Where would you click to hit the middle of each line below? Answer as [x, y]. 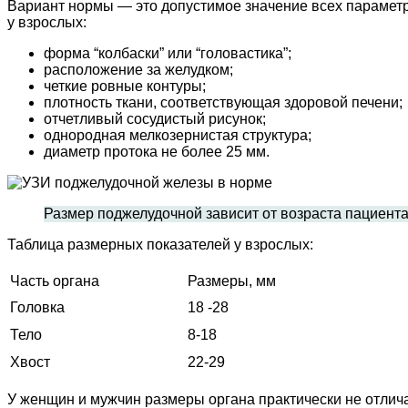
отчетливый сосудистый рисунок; [155, 118]
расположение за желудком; [138, 69]
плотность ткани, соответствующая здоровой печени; [223, 102]
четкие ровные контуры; [125, 86]
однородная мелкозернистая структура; [178, 135]
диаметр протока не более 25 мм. [157, 151]
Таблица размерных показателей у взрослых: [160, 244]
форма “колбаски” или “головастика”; [168, 53]
